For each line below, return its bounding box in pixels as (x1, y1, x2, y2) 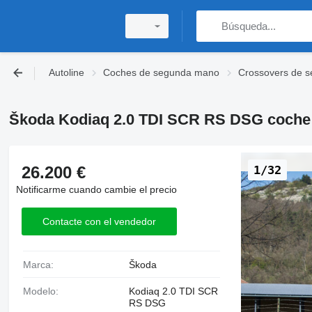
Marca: (31, 259, 54, 270)
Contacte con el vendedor (42, 215, 156, 227)
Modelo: (31, 286, 58, 297)
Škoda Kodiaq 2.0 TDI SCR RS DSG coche (8, 110, 311, 128)
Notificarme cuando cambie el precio (15, 184, 177, 195)
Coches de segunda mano (103, 67, 219, 78)
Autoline (49, 67, 84, 78)
